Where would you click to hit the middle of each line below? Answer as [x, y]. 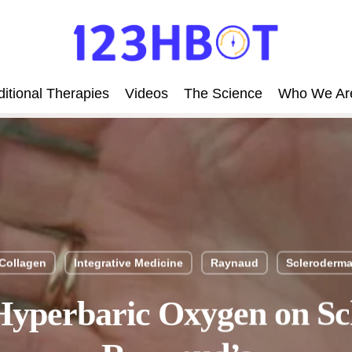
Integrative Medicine [128, 263]
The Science [223, 93]
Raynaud [235, 263]
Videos [147, 93]
